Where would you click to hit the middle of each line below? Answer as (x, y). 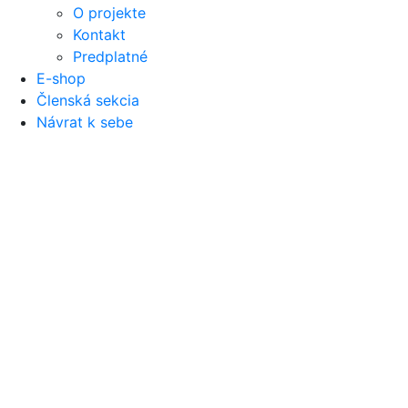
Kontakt (99, 35)
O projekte (109, 13)
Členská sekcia (88, 100)
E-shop (61, 78)
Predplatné (110, 56)
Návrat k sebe (85, 122)
